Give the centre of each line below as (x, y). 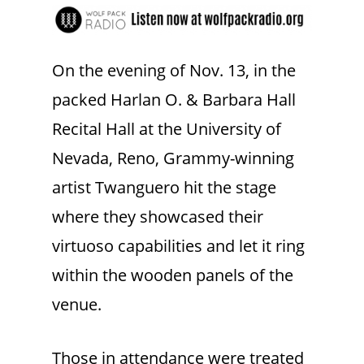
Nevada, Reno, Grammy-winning (173, 158)
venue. (77, 305)
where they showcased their (158, 217)
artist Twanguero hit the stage (164, 188)
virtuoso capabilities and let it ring (178, 246)
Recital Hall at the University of (167, 129)
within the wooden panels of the (173, 275)
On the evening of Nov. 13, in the (174, 71)
